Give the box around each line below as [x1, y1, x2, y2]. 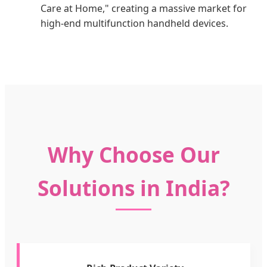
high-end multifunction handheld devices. [41, 16, 228, 30]
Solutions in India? [37, 173, 230, 202]
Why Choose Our [47, 139, 220, 169]
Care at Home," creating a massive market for [41, 1, 247, 15]
